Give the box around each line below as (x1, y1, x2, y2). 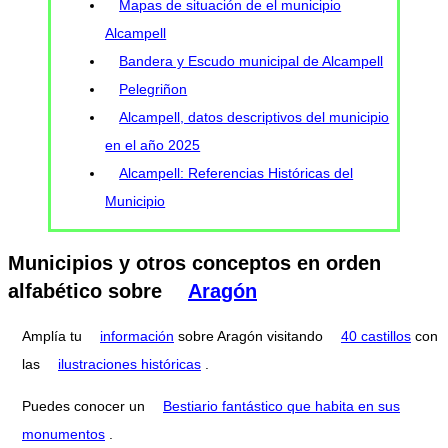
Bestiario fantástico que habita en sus (163, 397, 400, 414)
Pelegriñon (119, 81, 188, 98)
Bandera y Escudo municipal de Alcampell (119, 53, 384, 70)
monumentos (22, 425, 105, 442)
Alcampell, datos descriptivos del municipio (119, 109, 390, 126)
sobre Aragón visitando (174, 327, 327, 344)
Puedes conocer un (22, 397, 149, 414)
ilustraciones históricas (58, 355, 201, 372)
